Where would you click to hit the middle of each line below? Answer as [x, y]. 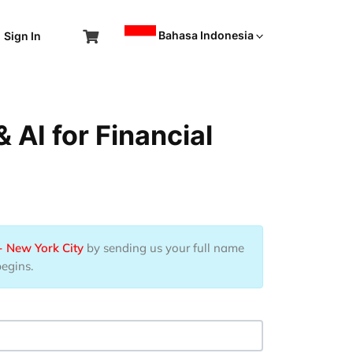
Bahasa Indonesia [206, 35]
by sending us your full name [164, 248]
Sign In [22, 36]
